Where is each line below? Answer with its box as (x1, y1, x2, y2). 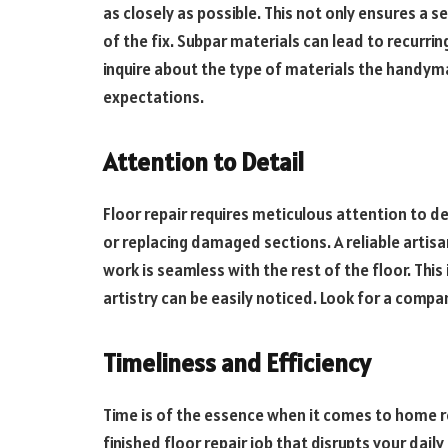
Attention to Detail (103, 146, 304, 179)
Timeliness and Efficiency (103, 347, 371, 380)
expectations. (103, 85, 204, 108)
